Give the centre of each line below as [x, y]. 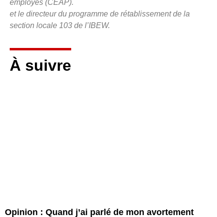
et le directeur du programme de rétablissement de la [100, 14]
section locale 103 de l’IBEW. [60, 26]
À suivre [40, 66]
